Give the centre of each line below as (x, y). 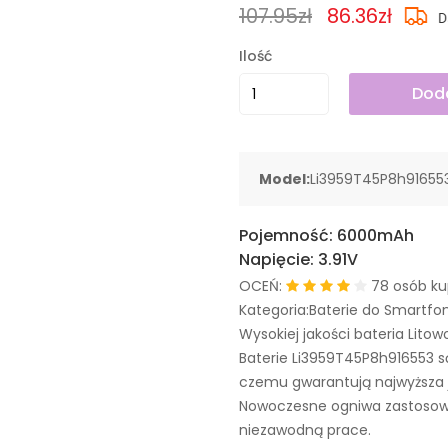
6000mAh (375, 235)
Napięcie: (278, 259)
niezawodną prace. (305, 430)
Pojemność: (288, 235)
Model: (284, 179)
